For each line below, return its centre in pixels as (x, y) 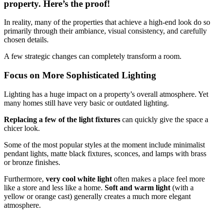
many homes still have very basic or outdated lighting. (86, 103)
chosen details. (26, 40)
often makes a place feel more (158, 179)
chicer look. (22, 128)
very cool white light (79, 179)
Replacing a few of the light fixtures (63, 119)
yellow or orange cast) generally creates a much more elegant (97, 196)
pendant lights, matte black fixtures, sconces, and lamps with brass (105, 153)
